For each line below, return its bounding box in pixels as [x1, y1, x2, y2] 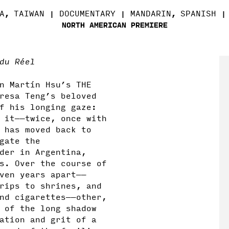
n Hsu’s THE [35, 77, 91, 90]
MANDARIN [130, 7, 171, 19]
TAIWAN [14, 7, 44, 19]
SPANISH [180, 7, 216, 19]
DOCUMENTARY [59, 7, 116, 19]
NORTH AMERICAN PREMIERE [61, 18, 168, 31]
